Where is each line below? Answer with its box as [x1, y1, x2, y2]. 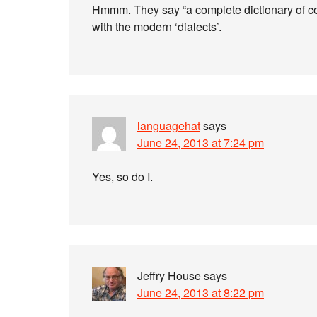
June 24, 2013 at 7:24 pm [137, 134, 264, 151]
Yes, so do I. [92, 168, 153, 185]
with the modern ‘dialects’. [92, 18, 221, 35]
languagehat [137, 117, 200, 134]
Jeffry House [137, 267, 201, 284]
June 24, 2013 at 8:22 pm [137, 284, 264, 301]
